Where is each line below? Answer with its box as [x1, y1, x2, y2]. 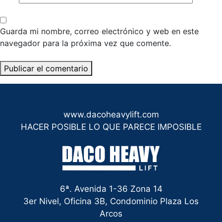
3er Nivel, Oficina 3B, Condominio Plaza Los [23, 196, 199, 206]
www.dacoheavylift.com [63, 109, 159, 119]
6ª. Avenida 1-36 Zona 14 [59, 183, 163, 194]
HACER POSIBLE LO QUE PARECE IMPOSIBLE [20, 121, 202, 132]
